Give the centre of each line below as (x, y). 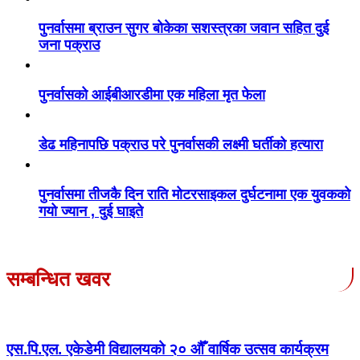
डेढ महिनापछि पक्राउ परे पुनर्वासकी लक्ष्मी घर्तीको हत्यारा (181, 144)
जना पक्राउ (69, 45)
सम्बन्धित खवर (58, 278)
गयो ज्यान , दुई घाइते (91, 211)
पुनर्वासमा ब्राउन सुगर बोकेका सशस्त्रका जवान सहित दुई (184, 28)
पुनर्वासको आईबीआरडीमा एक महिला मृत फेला (152, 94)
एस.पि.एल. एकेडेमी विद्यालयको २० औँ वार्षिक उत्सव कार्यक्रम (168, 350)
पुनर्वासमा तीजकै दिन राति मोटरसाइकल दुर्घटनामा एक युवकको (194, 194)
